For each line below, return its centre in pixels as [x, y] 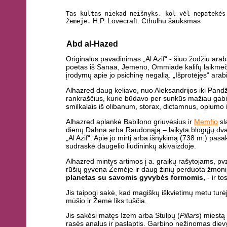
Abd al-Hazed [92, 44]
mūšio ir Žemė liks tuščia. [107, 200]
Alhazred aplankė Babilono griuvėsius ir [130, 121]
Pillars [190, 216]
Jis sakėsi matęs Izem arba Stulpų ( [123, 216]
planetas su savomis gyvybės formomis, [136, 177]
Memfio [206, 121]
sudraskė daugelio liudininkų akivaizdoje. [131, 146]
